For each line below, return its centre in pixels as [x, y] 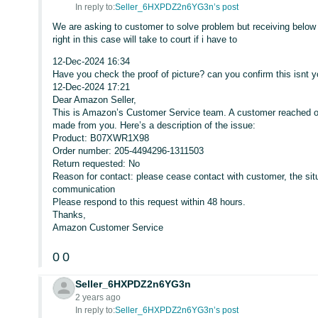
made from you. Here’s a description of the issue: [154, 125]
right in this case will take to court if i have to [145, 39]
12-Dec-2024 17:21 [92, 87]
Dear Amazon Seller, [95, 100]
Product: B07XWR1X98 [101, 138]
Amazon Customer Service [108, 227]
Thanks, [70, 215]
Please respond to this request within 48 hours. [149, 202]
